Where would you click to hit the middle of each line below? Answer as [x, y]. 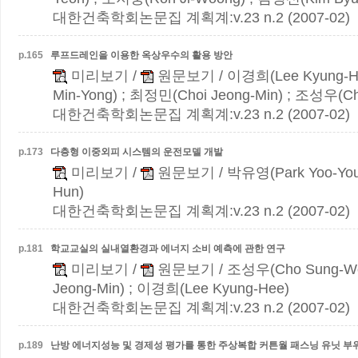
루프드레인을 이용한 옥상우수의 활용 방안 [141, 55]
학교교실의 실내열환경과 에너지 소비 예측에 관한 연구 [168, 249]
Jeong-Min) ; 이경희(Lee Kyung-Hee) [171, 288]
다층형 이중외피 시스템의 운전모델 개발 [137, 152]
